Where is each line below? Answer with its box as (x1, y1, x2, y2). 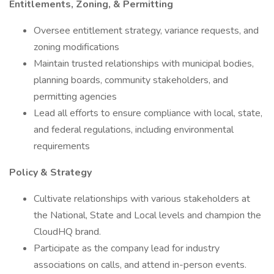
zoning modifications (34, 40, 119, 54)
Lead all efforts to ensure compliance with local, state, (34, 106, 262, 120)
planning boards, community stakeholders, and (34, 73, 228, 87)
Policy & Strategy (9, 166, 92, 179)
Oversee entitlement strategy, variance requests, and (34, 24, 259, 37)
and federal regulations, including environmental (34, 123, 234, 136)
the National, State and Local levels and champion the (34, 209, 261, 222)
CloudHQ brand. (34, 225, 101, 239)
